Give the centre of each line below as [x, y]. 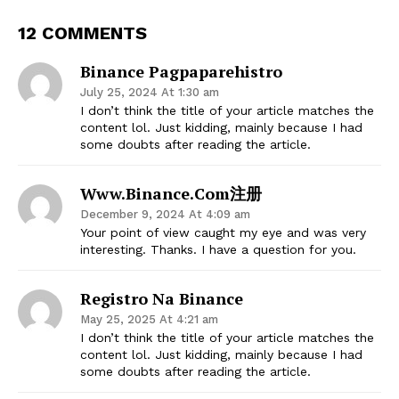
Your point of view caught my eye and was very [223, 232]
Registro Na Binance [162, 298]
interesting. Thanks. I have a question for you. [218, 249]
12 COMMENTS [82, 33]
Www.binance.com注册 [171, 193]
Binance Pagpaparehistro [181, 71]
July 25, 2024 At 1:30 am [150, 92]
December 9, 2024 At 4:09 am [165, 214]
